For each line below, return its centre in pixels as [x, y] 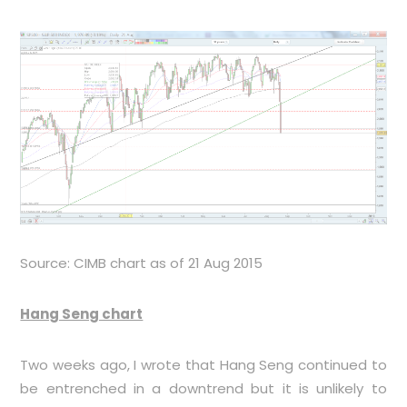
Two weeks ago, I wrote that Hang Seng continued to [203, 364]
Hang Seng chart [82, 313]
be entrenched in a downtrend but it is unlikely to [203, 388]
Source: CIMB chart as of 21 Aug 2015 [142, 263]
